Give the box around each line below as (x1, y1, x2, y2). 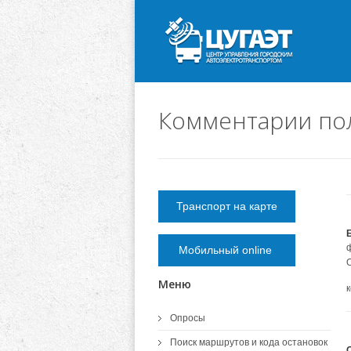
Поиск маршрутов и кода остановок (170, 337, 327, 348)
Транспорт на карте (176, 200, 277, 212)
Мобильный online (176, 244, 277, 256)
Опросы (170, 313, 205, 324)
